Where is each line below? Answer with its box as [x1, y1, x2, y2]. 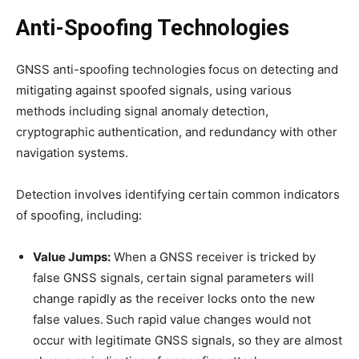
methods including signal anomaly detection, [16, 103, 268, 119]
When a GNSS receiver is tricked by [111, 249, 316, 265]
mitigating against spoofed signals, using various [16, 83, 292, 99]
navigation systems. [16, 145, 128, 161]
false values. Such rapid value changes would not [33, 312, 311, 328]
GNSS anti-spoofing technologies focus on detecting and [16, 62, 338, 78]
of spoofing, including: [16, 208, 142, 224]
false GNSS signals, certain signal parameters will [33, 270, 314, 286]
